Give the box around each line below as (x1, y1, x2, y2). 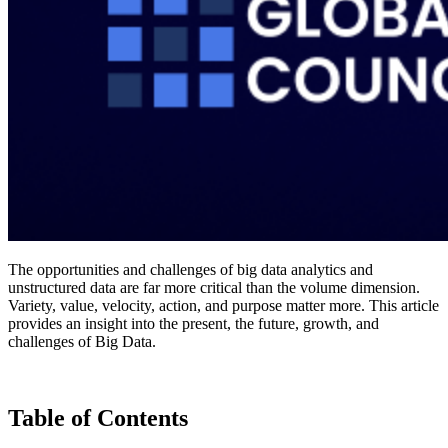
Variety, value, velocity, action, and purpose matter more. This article (8, 297, 439, 315)
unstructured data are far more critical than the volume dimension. (8, 279, 420, 297)
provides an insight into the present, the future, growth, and (8, 315, 379, 333)
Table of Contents (8, 405, 188, 432)
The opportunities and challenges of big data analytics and (8, 261, 373, 279)
